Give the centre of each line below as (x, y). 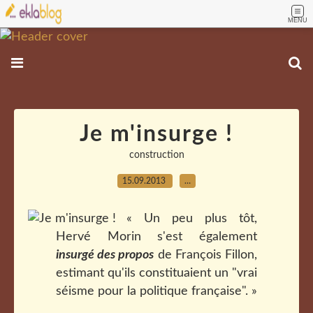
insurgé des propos (105, 255)
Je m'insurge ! (156, 134)
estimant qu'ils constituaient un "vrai (156, 273)
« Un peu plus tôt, (192, 219)
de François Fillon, (206, 255)
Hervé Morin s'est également (156, 237)
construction (156, 155)
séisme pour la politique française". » (156, 291)
